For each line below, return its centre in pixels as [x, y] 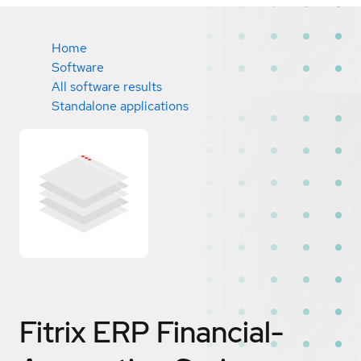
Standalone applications [120, 106]
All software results [107, 87]
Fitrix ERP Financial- [151, 332]
